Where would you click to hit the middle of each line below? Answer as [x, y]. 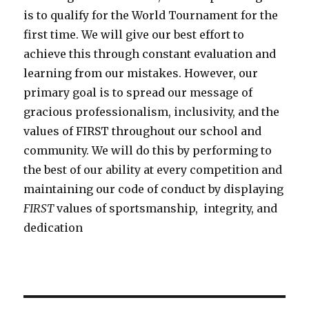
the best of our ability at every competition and [153, 169]
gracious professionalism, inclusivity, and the [152, 111]
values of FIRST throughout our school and [143, 131]
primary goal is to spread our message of [138, 92]
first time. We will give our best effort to [134, 34]
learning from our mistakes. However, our [141, 73]
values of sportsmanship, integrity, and [167, 208]
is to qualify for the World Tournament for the [151, 15]
